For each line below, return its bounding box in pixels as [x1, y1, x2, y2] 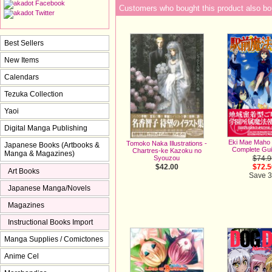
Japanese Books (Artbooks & [4, 140, 100, 149]
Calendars [4, 72, 39, 81]
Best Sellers [4, 38, 44, 47]
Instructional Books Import [8, 217, 93, 226]
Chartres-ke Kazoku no [132, 147, 202, 155]
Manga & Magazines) [4, 149, 75, 158]
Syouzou [154, 154, 180, 162]
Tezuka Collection [4, 89, 63, 98]
